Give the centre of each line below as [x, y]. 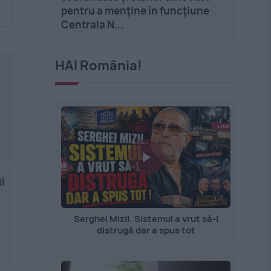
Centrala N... [93, 24]
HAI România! [99, 65]
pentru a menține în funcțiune [135, 11]
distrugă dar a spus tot [146, 230]
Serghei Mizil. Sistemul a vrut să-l [146, 219]
